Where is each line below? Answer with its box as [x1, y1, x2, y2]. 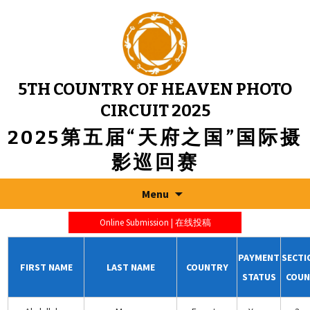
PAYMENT [238, 250, 280, 264]
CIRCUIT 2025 [100, 101, 210, 121]
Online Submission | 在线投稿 [99, 217, 211, 229]
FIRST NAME [19, 260, 73, 273]
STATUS [241, 270, 276, 283]
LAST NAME [106, 260, 155, 273]
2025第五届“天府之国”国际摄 [8, 126, 302, 149]
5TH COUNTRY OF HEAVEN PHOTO [18, 80, 292, 100]
